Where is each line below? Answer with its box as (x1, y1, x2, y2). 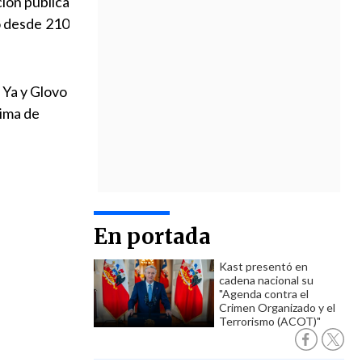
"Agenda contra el (219, 287, 309, 301)
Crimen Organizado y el (219, 301, 335, 314)
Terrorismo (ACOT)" (219, 314, 321, 328)
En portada (94, 223, 211, 250)
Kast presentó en (219, 259, 308, 273)
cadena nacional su (219, 273, 314, 287)
